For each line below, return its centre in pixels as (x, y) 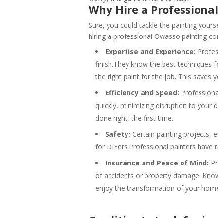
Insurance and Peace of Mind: (157, 163)
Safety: (118, 134)
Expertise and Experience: (150, 51)
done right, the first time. (134, 118)
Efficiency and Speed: (142, 92)
